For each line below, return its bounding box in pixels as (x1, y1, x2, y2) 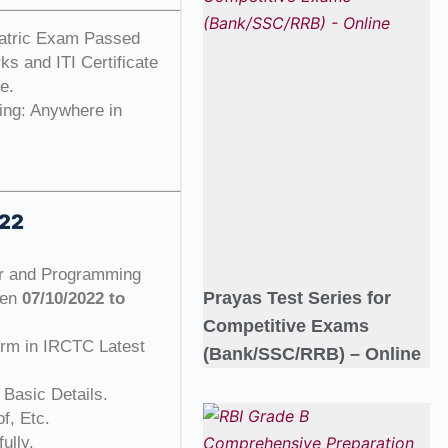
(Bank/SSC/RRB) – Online (202, 344, 421, 365)
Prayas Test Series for (202, 288, 391, 309)
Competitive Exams (202, 316, 369, 337)
